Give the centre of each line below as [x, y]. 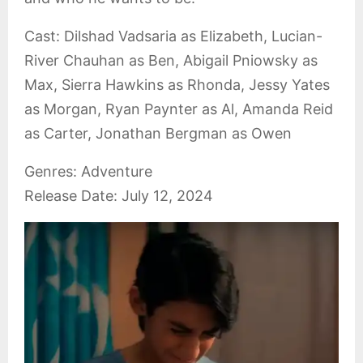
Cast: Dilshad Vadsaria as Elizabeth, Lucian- [173, 36]
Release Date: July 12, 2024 [119, 196]
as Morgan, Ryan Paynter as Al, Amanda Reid [179, 109]
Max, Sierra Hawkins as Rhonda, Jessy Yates [177, 85]
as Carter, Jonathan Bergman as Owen [158, 133]
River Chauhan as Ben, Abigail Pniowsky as [171, 60]
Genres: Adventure [88, 171]
